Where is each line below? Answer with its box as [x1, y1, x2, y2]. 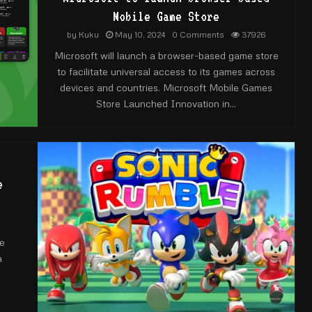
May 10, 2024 [115, 29, 165, 40]
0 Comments [172, 29, 224, 40]
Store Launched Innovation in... [96, 97, 236, 109]
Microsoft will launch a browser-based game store [54, 49, 279, 61]
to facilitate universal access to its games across [57, 65, 275, 77]
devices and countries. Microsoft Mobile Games [60, 81, 272, 93]
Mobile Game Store [113, 8, 219, 24]
